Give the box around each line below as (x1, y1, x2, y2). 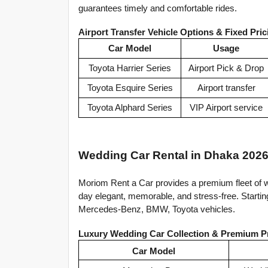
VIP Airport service (190, 103, 263, 113)
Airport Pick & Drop (188, 63, 264, 74)
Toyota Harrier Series (89, 63, 171, 74)
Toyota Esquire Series (87, 83, 173, 93)
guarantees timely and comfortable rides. (78, 3, 237, 13)
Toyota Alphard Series (87, 103, 172, 113)
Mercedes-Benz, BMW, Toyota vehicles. (78, 205, 235, 215)
